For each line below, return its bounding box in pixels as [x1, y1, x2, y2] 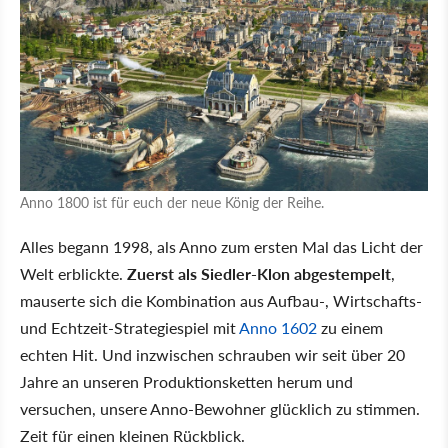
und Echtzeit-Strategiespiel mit [20, 316, 239, 340]
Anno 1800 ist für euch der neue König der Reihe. [20, 192, 324, 213]
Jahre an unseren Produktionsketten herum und [20, 370, 353, 394]
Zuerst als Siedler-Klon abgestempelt [127, 262, 391, 286]
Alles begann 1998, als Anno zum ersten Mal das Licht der [20, 235, 423, 259]
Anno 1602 [239, 316, 317, 340]
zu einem [317, 316, 383, 340]
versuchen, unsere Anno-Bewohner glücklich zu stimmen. [20, 397, 420, 421]
